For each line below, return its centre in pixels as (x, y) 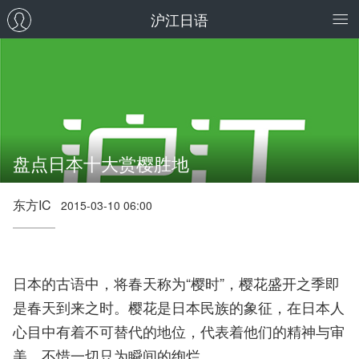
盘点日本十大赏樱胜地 (101, 163)
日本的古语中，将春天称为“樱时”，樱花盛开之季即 (176, 283)
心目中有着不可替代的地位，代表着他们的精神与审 (179, 331)
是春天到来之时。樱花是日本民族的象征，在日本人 (179, 307)
